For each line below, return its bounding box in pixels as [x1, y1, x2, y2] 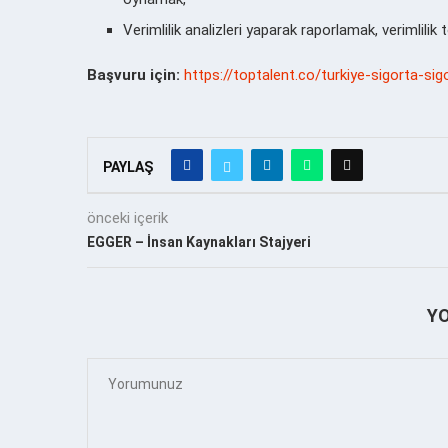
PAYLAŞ [103, 158, 153, 175]
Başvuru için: [87, 65, 184, 84]
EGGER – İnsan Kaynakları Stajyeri [87, 233, 311, 250]
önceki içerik [87, 208, 168, 227]
